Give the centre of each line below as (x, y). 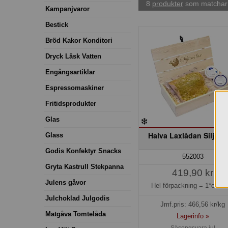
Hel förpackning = (178, 186)
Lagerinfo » (193, 216)
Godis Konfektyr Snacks (83, 151)
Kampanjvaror (67, 9)
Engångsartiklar (70, 72)
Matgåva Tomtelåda (76, 214)
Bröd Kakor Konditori (79, 40)
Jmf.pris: (175, 204)
